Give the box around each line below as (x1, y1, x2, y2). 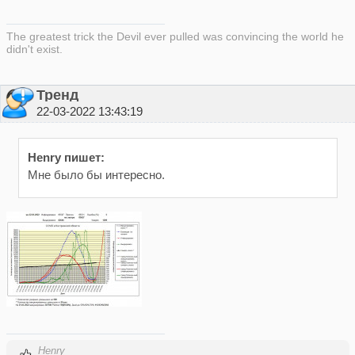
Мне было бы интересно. (27, 168, 165, 182)
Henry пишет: (27, 150, 105, 164)
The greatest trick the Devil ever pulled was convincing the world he (6, 29, 344, 43)
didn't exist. (6, 42, 63, 55)
